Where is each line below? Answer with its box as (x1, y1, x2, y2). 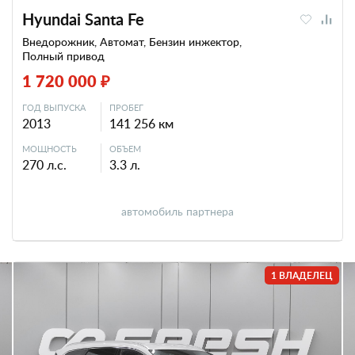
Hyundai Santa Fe (22, 8, 144, 30)
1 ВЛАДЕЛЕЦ (271, 269, 333, 282)
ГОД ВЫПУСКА (22, 101, 86, 113)
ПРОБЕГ (109, 101, 143, 113)
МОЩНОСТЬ (22, 143, 77, 155)
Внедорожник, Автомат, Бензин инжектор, (22, 34, 242, 49)
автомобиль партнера (121, 204, 234, 219)
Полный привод (22, 48, 105, 63)
